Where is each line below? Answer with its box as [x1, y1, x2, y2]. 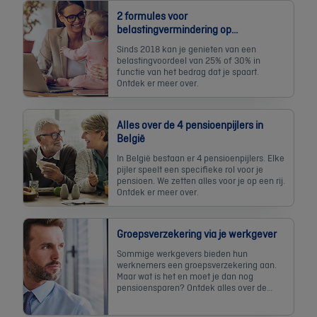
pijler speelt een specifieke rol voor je [117, 162, 263, 175]
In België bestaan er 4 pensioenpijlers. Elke [117, 151, 284, 164]
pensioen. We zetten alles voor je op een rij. [117, 173, 285, 187]
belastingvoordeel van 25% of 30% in [117, 53, 260, 67]
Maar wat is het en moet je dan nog [117, 269, 253, 282]
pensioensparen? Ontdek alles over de [117, 280, 267, 294]
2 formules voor [117, 8, 188, 23]
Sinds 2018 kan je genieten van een [117, 42, 256, 55]
